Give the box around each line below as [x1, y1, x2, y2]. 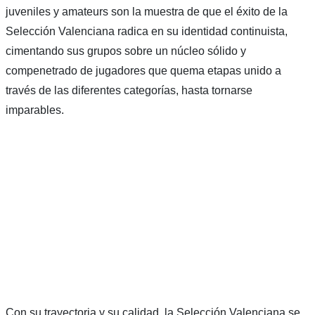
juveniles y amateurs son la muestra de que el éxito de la [5, 5, 288, 18]
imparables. [5, 103, 64, 116]
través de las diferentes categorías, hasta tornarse [5, 84, 252, 96]
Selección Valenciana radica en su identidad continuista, [5, 25, 288, 37]
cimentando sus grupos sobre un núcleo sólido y [5, 44, 246, 57]
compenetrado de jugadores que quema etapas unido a [5, 64, 281, 77]
